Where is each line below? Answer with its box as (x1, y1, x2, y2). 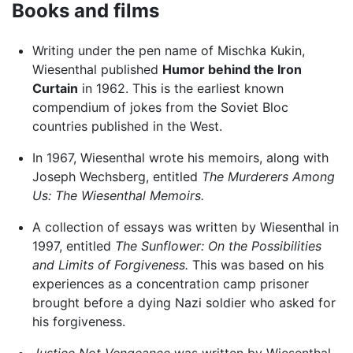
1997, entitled (32, 237, 115, 254)
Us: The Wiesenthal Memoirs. (32, 187, 204, 203)
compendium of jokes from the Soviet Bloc (32, 98, 288, 115)
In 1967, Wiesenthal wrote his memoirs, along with (32, 149, 329, 165)
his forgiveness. (32, 313, 125, 329)
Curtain (32, 80, 78, 96)
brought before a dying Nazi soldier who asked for (32, 294, 336, 310)
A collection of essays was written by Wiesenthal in (32, 218, 339, 235)
